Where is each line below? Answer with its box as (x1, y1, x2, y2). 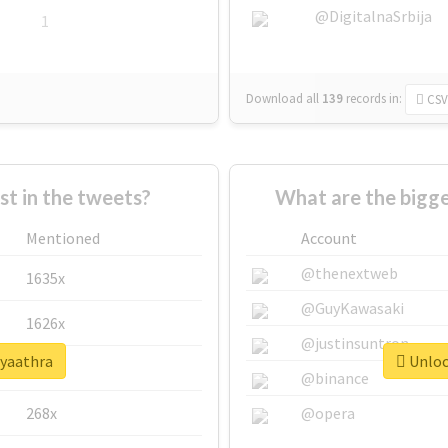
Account (301, 228, 357, 249)
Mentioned (26, 228, 100, 249)
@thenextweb (301, 263, 398, 284)
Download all (246, 90, 319, 108)
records (343, 90, 389, 108)
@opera (301, 403, 355, 424)
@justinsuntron (301, 333, 409, 354)
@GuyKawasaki (301, 298, 404, 319)
